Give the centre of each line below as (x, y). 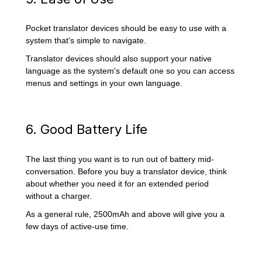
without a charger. (59, 196)
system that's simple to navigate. (87, 41)
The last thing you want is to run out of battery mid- (120, 159)
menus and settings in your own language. (104, 83)
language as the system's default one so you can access (130, 71)
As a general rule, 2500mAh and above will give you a (125, 214)
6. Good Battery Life (89, 130)
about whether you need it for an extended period (118, 183)
